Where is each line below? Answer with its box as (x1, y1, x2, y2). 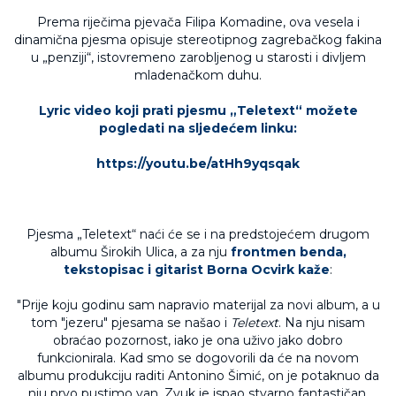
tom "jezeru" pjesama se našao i (31, 315, 231, 331)
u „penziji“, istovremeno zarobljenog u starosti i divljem (30, 49, 366, 65)
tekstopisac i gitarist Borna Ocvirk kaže (64, 262, 330, 278)
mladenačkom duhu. (134, 67, 262, 83)
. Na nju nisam (278, 315, 365, 331)
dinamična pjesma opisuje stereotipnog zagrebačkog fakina (14, 32, 382, 48)
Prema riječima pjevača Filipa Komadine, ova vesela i (36, 14, 360, 30)
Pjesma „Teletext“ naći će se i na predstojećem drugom (27, 226, 369, 242)
